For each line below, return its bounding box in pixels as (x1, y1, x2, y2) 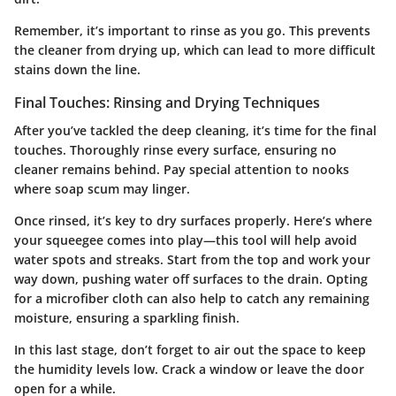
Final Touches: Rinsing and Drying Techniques (14, 92, 320, 112)
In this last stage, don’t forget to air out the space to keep (14, 340, 366, 358)
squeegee (46, 231, 103, 248)
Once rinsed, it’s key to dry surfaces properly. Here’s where (14, 211, 372, 229)
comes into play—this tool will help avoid (103, 231, 357, 248)
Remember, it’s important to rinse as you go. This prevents (14, 21, 370, 39)
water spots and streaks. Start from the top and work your (14, 250, 370, 268)
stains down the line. (14, 60, 141, 78)
